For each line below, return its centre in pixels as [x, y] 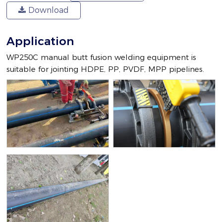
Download [48, 10]
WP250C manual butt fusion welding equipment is [102, 57]
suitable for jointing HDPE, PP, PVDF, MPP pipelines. [106, 69]
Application [40, 41]
